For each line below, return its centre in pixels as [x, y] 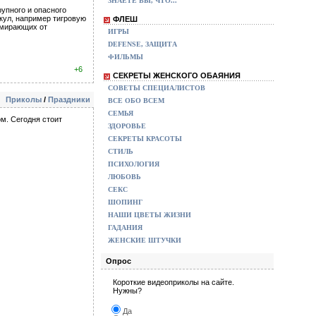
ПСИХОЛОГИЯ [134, 164]
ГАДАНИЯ [125, 227]
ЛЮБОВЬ [124, 177]
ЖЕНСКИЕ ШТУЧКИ [145, 240]
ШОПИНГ [125, 202]
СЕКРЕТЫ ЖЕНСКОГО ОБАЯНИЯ [177, 75]
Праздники [69, 99]
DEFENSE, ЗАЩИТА [142, 44]
